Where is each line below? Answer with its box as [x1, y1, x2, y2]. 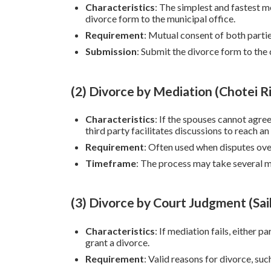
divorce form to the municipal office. [85, 13, 235, 24]
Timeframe [85, 157, 136, 169]
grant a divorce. [85, 236, 149, 248]
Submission [85, 45, 137, 57]
